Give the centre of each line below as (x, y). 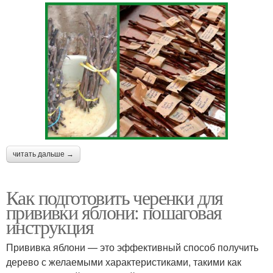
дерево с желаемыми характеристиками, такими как (124, 262)
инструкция (50, 227)
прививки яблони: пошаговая (114, 212)
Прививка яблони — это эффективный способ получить (132, 247)
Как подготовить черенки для (115, 197)
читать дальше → (43, 154)
